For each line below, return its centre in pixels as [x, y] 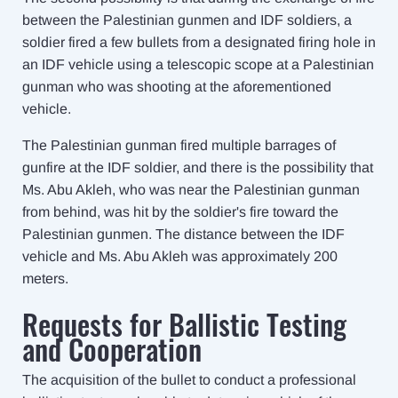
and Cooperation [112, 349]
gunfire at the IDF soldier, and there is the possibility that [198, 167]
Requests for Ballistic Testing [184, 324]
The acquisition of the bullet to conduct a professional [189, 380]
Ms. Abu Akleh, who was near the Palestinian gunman [191, 190]
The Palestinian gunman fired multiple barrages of [179, 145]
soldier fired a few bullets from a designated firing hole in [199, 42]
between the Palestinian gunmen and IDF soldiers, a [187, 20]
